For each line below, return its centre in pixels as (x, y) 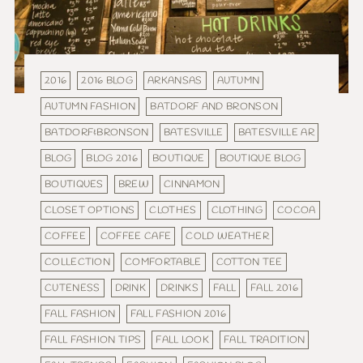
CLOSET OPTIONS (90, 211)
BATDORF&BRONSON (97, 133)
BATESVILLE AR (276, 133)
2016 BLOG (107, 81)
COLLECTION (78, 263)
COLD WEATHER (228, 237)
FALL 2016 (274, 288)
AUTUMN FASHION (90, 107)
